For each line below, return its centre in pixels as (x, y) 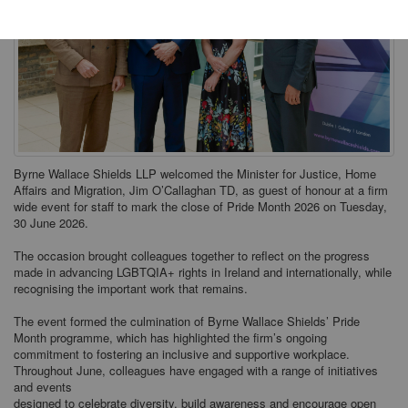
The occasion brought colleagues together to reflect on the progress (192, 255)
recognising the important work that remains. (131, 288)
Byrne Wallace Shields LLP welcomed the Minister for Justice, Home (195, 173)
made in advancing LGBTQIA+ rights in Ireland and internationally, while (203, 271)
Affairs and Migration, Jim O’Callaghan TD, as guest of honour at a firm (201, 189)
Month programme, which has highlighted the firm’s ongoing (170, 337)
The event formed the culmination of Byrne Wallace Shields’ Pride (187, 321)
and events (45, 386)
